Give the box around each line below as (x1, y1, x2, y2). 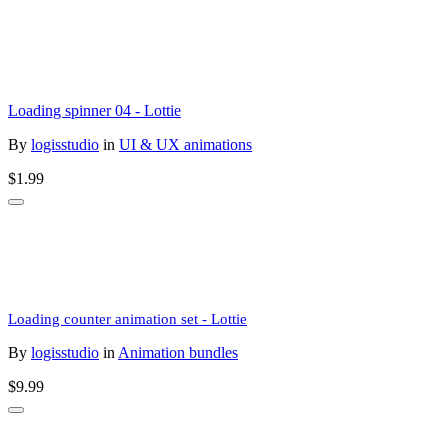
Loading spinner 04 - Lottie (8, 102, 181, 120)
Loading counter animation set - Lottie (8, 311, 247, 328)
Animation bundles (118, 344, 238, 362)
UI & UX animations (119, 136, 252, 154)
